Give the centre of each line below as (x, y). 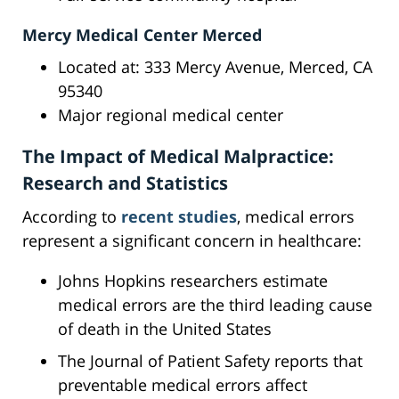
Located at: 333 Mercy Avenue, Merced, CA (215, 67)
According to (72, 217)
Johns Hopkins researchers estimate (193, 281)
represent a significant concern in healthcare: (192, 241)
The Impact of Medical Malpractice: (178, 157)
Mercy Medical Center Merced (142, 35)
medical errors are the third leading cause (215, 305)
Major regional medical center (171, 115)
